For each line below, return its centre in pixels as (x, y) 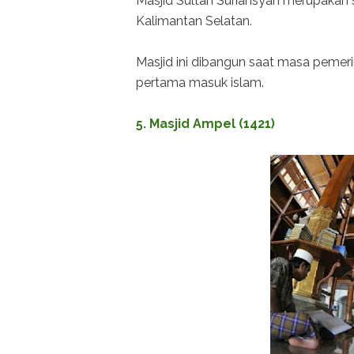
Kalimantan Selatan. (194, 21)
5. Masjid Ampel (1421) (205, 124)
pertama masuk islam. (200, 83)
